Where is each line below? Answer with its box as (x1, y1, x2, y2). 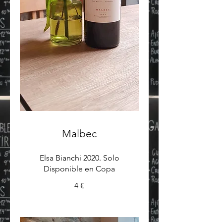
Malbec (62, 127, 97, 140)
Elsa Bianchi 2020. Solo (39, 153, 119, 163)
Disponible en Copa (44, 164, 115, 173)
